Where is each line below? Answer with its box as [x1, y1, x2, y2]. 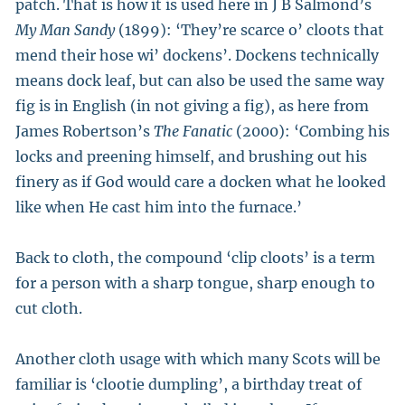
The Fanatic [154, 122, 232, 140]
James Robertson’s [15, 122, 154, 140]
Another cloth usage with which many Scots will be [15, 350, 381, 368]
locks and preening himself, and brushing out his [15, 147, 367, 165]
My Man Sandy [15, 21, 115, 39]
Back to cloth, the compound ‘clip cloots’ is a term [15, 249, 375, 267]
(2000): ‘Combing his [232, 122, 390, 140]
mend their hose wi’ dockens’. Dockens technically [15, 46, 379, 64]
